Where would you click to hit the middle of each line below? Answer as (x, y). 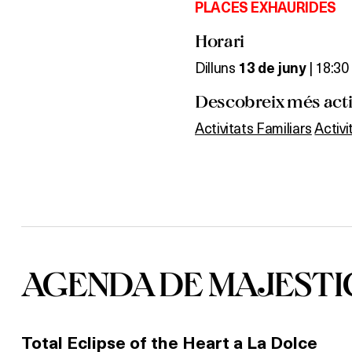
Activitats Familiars (253, 127)
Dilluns (217, 67)
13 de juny (272, 68)
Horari (220, 40)
